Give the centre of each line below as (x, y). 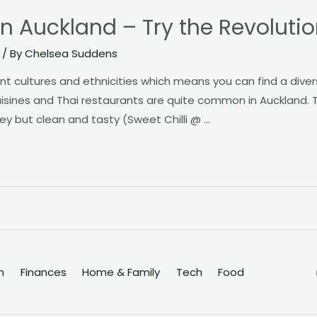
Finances (43, 272)
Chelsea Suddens (71, 53)
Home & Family (121, 272)
